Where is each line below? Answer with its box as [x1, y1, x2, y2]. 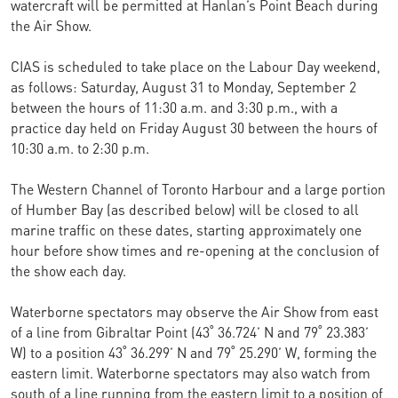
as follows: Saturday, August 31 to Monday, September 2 [11, 75, 356, 97]
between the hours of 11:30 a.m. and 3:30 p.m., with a [11, 95, 338, 117]
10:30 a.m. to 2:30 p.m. [11, 136, 149, 158]
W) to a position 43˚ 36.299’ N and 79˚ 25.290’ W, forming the [11, 340, 377, 362]
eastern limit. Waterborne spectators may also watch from [11, 361, 370, 383]
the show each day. [11, 259, 126, 281]
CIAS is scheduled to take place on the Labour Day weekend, [11, 54, 380, 76]
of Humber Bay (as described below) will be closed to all [11, 197, 359, 219]
